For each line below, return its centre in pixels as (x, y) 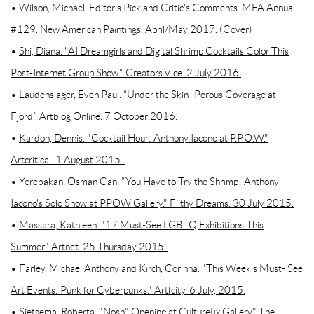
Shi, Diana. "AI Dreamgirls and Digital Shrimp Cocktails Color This (154, 52)
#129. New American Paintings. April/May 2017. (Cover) (131, 30)
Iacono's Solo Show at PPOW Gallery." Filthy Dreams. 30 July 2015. (152, 204)
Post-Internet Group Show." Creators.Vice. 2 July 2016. (126, 73)
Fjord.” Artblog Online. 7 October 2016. (94, 117)
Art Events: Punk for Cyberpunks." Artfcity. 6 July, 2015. (128, 291)
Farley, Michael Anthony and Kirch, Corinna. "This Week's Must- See (161, 269)
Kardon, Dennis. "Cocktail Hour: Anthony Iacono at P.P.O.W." (144, 138)
